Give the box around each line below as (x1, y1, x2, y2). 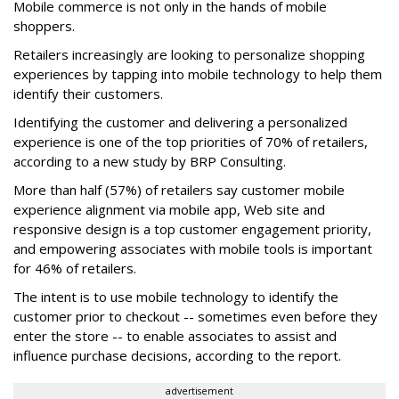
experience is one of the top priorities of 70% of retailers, (13, 132, 368, 151)
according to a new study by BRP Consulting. (13, 151, 286, 170)
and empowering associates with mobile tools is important (13, 239, 372, 257)
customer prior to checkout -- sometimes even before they (13, 306, 378, 325)
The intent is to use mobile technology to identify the (13, 287, 338, 305)
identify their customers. (13, 84, 163, 102)
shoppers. (13, 16, 75, 35)
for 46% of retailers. (13, 258, 136, 277)
